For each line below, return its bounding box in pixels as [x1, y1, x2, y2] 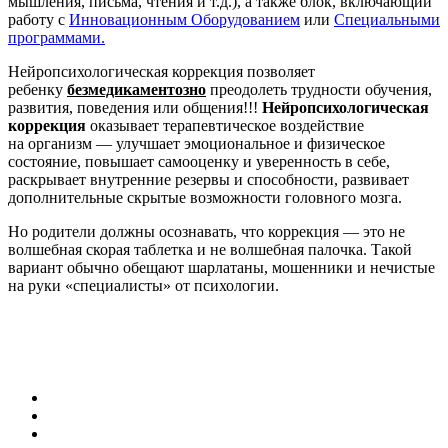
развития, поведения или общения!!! [8, 98, 262, 116]
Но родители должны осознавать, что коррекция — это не [8, 222, 405, 240]
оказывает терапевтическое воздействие [86, 116, 364, 134]
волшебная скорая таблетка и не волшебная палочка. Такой [8, 240, 412, 258]
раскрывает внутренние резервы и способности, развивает [8, 170, 409, 188]
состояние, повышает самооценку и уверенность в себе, [8, 152, 390, 170]
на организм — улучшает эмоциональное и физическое [8, 134, 385, 152]
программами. [8, 28, 105, 46]
